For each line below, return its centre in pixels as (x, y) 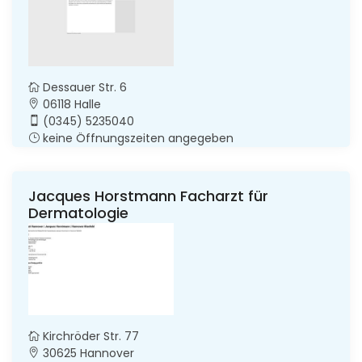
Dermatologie (78, 213)
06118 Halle (70, 104)
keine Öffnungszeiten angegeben (137, 138)
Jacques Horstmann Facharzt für (148, 196)
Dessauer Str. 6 (83, 87)
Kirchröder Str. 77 (89, 336)
